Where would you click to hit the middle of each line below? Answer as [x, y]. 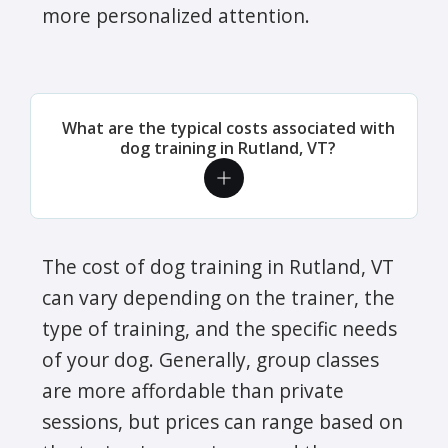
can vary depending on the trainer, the [218, 297]
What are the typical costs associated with [228, 127]
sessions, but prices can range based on [222, 421]
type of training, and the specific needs [219, 328]
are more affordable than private [193, 390]
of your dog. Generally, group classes [210, 359]
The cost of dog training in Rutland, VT [218, 266]
